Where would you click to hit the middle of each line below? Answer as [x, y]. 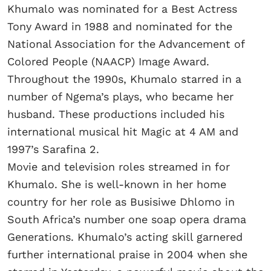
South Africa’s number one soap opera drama [127, 220]
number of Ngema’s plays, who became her [120, 97]
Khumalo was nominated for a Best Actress [122, 9]
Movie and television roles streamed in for [119, 167]
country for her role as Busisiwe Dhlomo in [121, 202]
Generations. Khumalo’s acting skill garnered [125, 237]
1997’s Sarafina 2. [53, 149]
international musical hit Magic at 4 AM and [123, 132]
